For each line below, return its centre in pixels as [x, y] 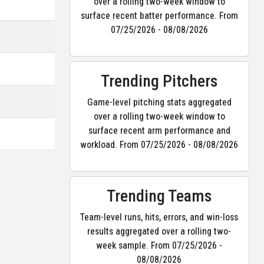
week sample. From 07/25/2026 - [159, 245]
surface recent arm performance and [159, 131]
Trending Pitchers [159, 81]
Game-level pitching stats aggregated [159, 102]
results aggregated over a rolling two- [159, 231]
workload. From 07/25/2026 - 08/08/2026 [159, 145]
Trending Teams [159, 196]
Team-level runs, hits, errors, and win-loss [159, 217]
